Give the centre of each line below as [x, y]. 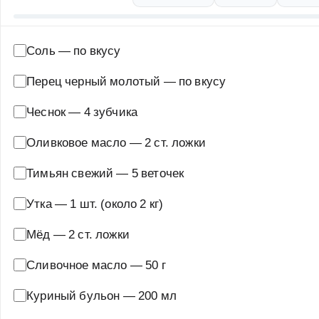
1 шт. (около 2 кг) [117, 203]
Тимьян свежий [70, 172]
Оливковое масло [77, 142]
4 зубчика [111, 111]
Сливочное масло [77, 264]
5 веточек [158, 172]
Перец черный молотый [94, 80]
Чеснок [46, 111]
